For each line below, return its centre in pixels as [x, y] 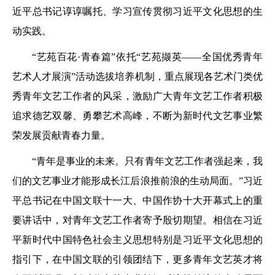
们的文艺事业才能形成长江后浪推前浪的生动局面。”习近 [137, 181]
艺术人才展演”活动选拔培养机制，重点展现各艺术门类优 [137, 77]
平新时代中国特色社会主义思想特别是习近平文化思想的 [137, 240]
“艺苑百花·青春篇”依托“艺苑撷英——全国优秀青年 [147, 57]
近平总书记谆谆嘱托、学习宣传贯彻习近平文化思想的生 [137, 12]
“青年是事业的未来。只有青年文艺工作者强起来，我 [147, 161]
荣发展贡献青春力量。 [61, 136]
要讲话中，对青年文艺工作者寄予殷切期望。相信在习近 [137, 220]
